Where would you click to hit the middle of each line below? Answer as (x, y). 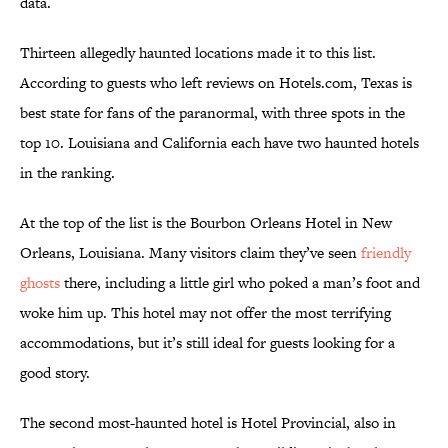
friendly (386, 253)
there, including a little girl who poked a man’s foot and (240, 283)
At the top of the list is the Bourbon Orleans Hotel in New (206, 223)
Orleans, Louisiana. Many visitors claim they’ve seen (190, 253)
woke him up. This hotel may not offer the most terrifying (205, 313)
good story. (55, 373)
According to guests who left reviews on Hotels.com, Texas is (216, 83)
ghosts (40, 283)
